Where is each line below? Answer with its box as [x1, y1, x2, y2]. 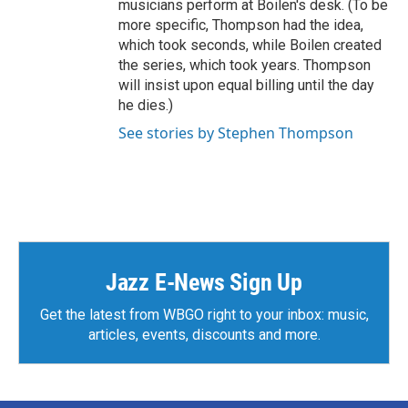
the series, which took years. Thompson [118, 56, 371, 74]
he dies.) [118, 97, 173, 114]
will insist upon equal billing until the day [118, 76, 374, 94]
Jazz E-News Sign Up [105, 269, 303, 296]
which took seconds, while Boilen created [118, 36, 382, 54]
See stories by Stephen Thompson [118, 123, 353, 143]
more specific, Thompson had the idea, [118, 16, 363, 34]
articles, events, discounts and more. [87, 326, 321, 343]
